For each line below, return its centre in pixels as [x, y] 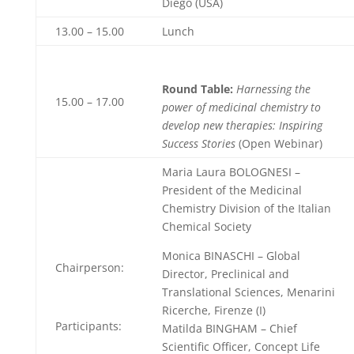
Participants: [88, 326]
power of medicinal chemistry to [241, 107]
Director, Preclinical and [225, 274]
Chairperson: [89, 267]
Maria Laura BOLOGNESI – [231, 172]
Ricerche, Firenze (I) [213, 310]
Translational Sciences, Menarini [248, 292]
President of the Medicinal [232, 190]
